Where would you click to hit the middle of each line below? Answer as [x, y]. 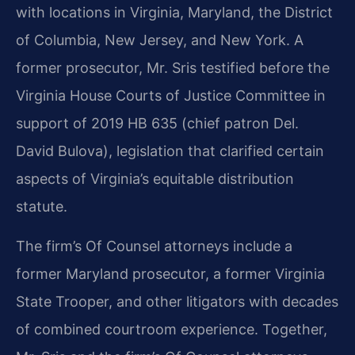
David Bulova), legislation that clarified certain [170, 151]
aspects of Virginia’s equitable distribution [155, 179]
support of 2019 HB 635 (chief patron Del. [157, 124]
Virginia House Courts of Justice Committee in [171, 96]
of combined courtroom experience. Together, [172, 329]
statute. [42, 207]
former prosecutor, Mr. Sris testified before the [173, 68]
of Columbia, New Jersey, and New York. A [160, 40]
